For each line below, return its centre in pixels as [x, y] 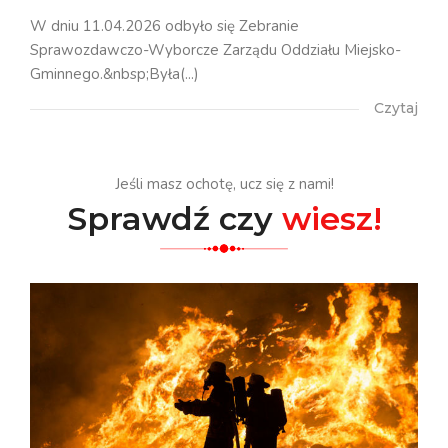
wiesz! [331, 219]
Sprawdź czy [174, 219]
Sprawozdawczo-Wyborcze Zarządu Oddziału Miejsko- [215, 49]
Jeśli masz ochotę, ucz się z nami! [224, 184]
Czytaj [396, 107]
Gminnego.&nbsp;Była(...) [114, 73]
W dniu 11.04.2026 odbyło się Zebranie [164, 25]
